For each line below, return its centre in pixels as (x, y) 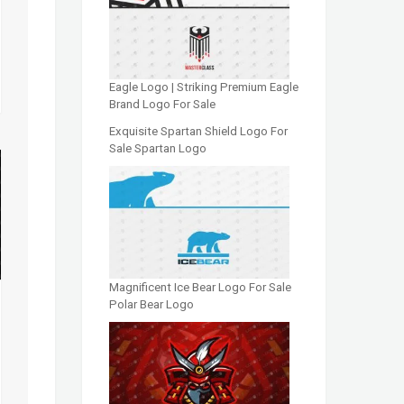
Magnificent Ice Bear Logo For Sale (200, 287)
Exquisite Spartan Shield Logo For (198, 131)
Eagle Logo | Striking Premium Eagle (204, 87)
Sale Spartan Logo (158, 148)
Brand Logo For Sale (162, 105)
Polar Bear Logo (151, 304)
